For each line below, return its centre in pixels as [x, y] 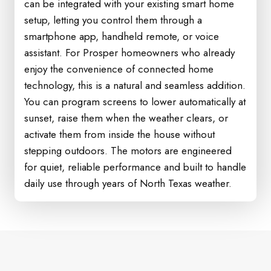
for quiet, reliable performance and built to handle [135, 167]
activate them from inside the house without [119, 134]
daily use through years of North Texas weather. [128, 183]
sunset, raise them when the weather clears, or [126, 118]
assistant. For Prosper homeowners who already [129, 53]
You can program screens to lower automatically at [135, 102]
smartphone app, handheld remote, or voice [122, 36]
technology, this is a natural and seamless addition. [135, 85]
